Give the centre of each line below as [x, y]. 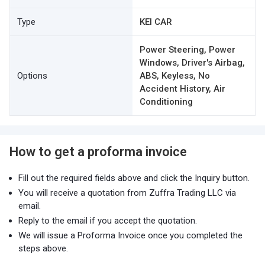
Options [32, 76]
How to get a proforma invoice [98, 152]
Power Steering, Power [188, 50]
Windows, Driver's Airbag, [192, 63]
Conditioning [166, 102]
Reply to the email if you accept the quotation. [108, 221]
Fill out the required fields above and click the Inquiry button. [134, 178]
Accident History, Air [182, 89]
